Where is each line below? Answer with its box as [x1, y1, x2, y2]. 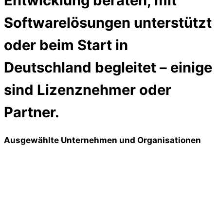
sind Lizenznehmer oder [4, 81, 171, 99]
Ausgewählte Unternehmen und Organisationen [4, 134, 201, 145]
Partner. [4, 104, 59, 121]
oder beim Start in [4, 36, 128, 54]
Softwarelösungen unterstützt [4, 14, 212, 32]
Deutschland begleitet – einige [4, 59, 212, 76]
